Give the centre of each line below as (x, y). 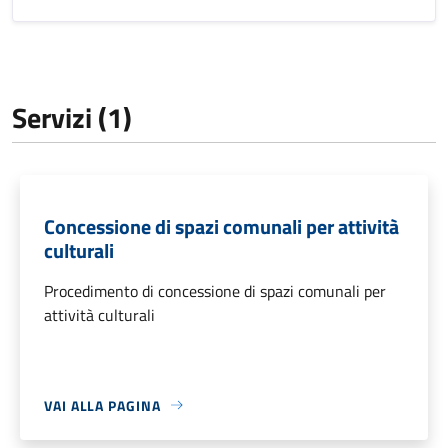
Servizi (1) (72, 117)
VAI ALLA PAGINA (102, 405)
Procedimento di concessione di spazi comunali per (215, 290)
